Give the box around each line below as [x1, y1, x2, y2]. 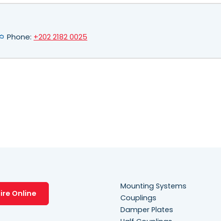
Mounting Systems [120, 181, 186, 191]
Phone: [5, 32, 34, 42]
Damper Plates [120, 205, 173, 215]
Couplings [120, 193, 156, 203]
